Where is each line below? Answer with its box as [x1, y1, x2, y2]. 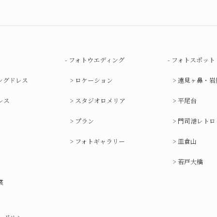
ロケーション [75, 76, 113, 85]
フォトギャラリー [75, 137, 125, 146]
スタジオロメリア [75, 96, 125, 105]
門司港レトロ [178, 116, 216, 125]
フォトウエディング [68, 55, 124, 64]
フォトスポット [171, 55, 216, 64]
